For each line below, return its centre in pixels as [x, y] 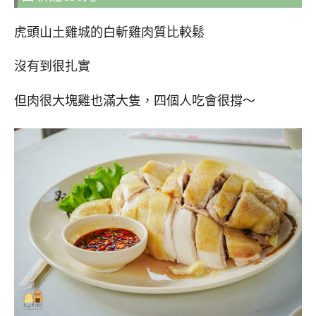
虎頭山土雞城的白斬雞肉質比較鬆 [109, 32]
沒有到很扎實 [52, 67]
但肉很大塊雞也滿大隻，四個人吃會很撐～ [135, 101]
